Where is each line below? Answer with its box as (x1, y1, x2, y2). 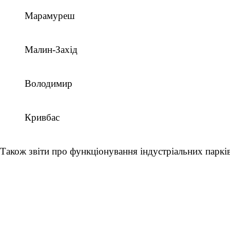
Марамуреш (25, 10, 75, 21)
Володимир (25, 78, 72, 89)
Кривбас (25, 112, 60, 123)
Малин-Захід (25, 44, 78, 55)
